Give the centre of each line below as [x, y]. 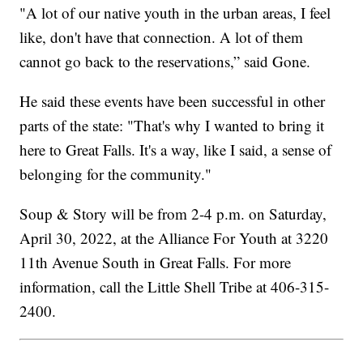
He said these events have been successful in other [173, 100]
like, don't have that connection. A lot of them [162, 36]
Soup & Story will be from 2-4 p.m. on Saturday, [173, 213]
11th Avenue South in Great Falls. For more [156, 262]
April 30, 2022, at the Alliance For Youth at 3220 [174, 237]
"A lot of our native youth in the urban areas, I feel [175, 12]
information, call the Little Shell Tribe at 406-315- [175, 286]
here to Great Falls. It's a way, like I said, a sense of [176, 149]
